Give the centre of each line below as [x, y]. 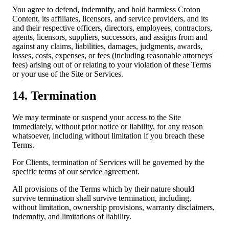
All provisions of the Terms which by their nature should [103, 189]
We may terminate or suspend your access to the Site [97, 118]
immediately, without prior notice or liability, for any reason [108, 127]
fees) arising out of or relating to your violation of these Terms [112, 65]
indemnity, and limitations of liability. [72, 217]
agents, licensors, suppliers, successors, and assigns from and [110, 37]
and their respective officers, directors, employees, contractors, [112, 28]
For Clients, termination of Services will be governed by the [108, 163]
